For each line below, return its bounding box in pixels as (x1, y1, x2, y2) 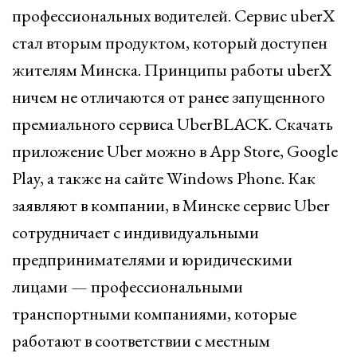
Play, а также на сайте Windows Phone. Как (12, 167, 316, 190)
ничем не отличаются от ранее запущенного (12, 85, 325, 108)
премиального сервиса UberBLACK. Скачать (12, 112, 333, 135)
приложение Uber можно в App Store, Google (12, 139, 338, 163)
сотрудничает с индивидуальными (12, 221, 259, 244)
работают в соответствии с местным (12, 329, 270, 352)
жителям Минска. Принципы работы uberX (12, 58, 332, 81)
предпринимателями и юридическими (12, 248, 292, 271)
